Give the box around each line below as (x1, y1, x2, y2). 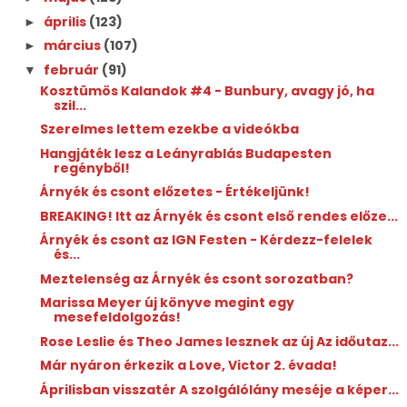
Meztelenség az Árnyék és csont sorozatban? (39, 269, 353, 288)
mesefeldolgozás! (53, 308, 181, 326)
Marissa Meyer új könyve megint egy (39, 293, 294, 312)
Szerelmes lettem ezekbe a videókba (39, 120, 299, 138)
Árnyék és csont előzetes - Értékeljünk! (39, 183, 310, 201)
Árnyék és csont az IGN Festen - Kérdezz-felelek (39, 231, 372, 249)
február (43, 60, 102, 79)
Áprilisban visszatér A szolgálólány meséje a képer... (39, 380, 399, 399)
